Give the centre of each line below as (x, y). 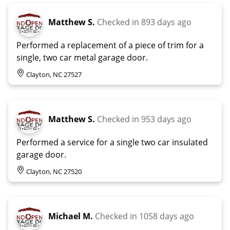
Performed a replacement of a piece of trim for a (110, 45)
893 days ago (166, 22)
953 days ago (166, 119)
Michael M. (71, 216)
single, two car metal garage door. (82, 57)
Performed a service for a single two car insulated (112, 142)
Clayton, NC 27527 (54, 74)
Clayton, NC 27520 (54, 171)
